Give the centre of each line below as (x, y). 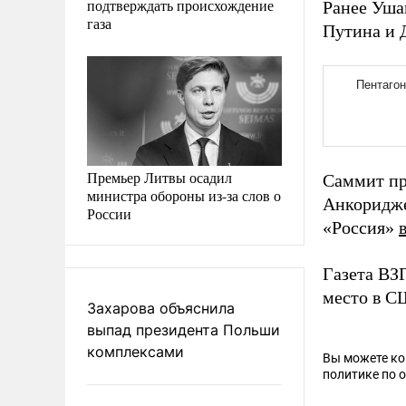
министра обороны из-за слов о (184, 195)
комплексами (135, 351)
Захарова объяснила (161, 308)
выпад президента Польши (184, 329)
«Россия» (361, 227)
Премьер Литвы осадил (159, 177)
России (109, 213)
